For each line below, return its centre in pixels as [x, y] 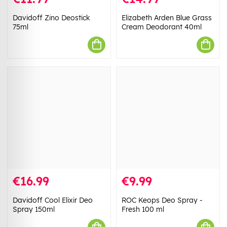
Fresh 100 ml [143, 210]
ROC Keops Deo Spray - [162, 200]
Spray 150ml [34, 210]
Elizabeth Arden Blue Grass [167, 17]
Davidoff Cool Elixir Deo [53, 200]
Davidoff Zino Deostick [51, 17]
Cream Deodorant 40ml [162, 27]
